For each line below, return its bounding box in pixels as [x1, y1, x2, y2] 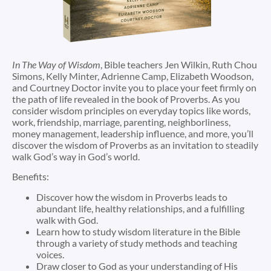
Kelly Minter [46, 70, 97, 82]
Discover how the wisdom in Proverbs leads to [36, 191, 227, 203]
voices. [36, 248, 70, 260]
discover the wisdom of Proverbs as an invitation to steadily [12, 139, 258, 151]
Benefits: [12, 171, 54, 183]
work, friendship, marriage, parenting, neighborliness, [12, 116, 230, 128]
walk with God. [36, 214, 103, 226]
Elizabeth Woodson [170, 70, 252, 82]
